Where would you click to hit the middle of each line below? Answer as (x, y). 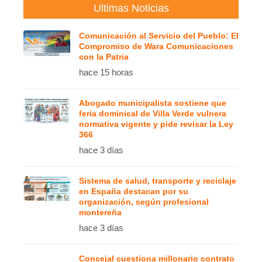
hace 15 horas (106, 72)
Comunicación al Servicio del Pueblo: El (159, 35)
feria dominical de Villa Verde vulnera (153, 113)
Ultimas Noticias (131, 8)
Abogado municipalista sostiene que (153, 103)
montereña (100, 212)
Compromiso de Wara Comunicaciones (156, 46)
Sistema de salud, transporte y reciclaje (158, 180)
